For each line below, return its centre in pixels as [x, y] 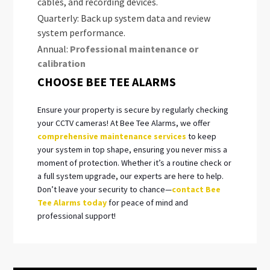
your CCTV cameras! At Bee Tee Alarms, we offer [124, 123]
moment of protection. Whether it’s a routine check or [135, 162]
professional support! [77, 215]
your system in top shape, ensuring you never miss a [133, 149]
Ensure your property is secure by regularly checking [133, 109]
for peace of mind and [149, 202]
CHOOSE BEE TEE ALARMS [108, 81]
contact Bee [196, 189]
